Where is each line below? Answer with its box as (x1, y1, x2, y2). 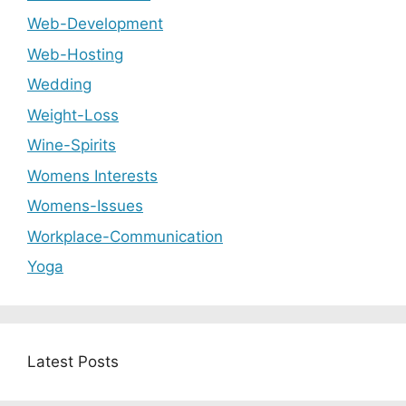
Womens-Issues (27, 197, 143, 215)
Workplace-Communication (27, 227, 223, 246)
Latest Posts (27, 353, 119, 371)
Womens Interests (27, 166, 158, 185)
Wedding (27, 75, 92, 93)
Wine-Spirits (27, 136, 116, 154)
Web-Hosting (27, 44, 123, 63)
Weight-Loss (27, 105, 119, 124)
